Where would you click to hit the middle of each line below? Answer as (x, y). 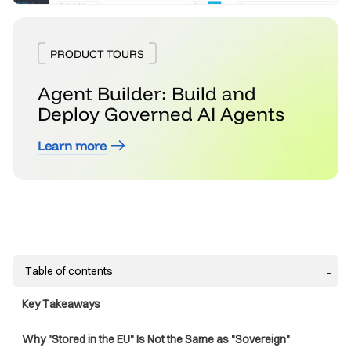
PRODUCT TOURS (97, 54)
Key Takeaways (61, 304)
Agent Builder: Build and (147, 94)
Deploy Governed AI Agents (161, 114)
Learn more (72, 146)
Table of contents (69, 271)
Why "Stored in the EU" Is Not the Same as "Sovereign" (156, 340)
